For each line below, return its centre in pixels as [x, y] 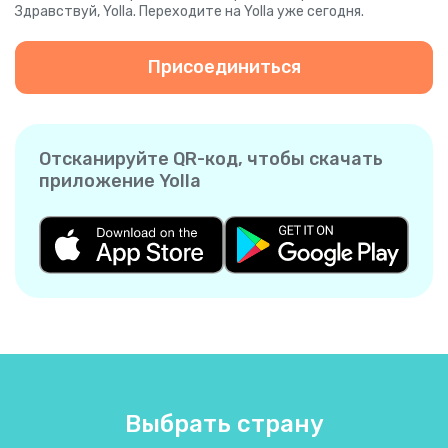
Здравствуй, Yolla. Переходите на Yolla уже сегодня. [189, 12]
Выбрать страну [224, 423]
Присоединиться [224, 67]
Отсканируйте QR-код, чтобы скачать [211, 159]
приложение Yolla [120, 181]
